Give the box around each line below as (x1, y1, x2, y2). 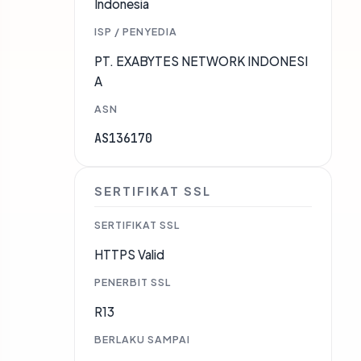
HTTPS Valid (94, 247, 164, 263)
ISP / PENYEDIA (94, 25, 177, 39)
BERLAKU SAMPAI (94, 333, 190, 346)
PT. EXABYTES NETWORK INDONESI (94, 53, 308, 69)
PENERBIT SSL (94, 276, 171, 289)
